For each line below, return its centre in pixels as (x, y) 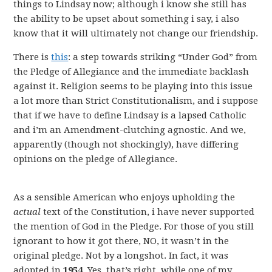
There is (32, 57)
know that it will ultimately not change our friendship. (136, 33)
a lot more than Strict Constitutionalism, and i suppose (136, 101)
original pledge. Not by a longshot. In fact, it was (121, 256)
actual (27, 212)
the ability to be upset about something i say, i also (127, 19)
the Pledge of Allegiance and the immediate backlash (131, 72)
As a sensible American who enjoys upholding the (124, 197)
